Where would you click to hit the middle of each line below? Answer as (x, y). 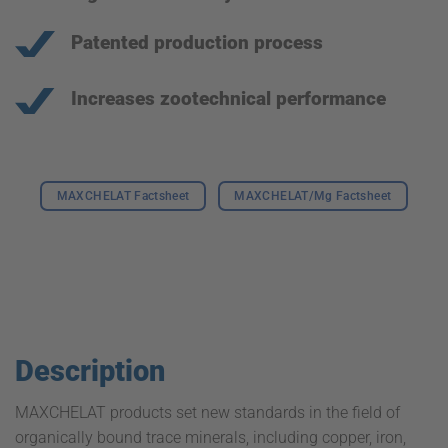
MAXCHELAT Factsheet (123, 196)
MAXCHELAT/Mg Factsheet (313, 196)
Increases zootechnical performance (228, 99)
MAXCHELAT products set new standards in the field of (207, 412)
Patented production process (197, 42)
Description (90, 371)
